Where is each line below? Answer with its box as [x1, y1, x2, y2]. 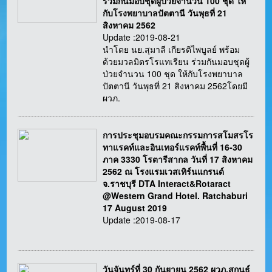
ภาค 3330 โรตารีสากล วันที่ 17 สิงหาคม [103, 153, 253, 166]
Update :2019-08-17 [103, 214, 181, 226]
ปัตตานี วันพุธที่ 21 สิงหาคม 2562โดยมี [103, 80, 248, 92]
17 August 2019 [103, 202, 168, 214]
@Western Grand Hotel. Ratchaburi [103, 189, 248, 202]
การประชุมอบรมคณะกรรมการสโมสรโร [103, 129, 254, 141]
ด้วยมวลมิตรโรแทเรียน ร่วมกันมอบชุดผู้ [103, 55, 250, 68]
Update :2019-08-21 [103, 31, 181, 44]
